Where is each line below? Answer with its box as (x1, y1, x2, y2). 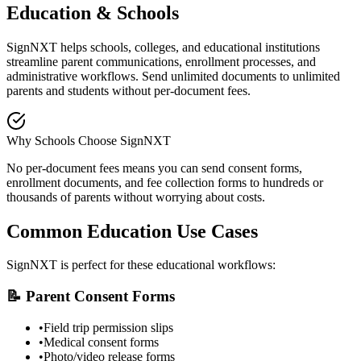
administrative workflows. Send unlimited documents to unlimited (6, 68, 340, 83)
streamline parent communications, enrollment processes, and (6, 54, 316, 68)
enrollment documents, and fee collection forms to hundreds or (6, 175, 323, 189)
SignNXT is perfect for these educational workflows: (6, 258, 276, 272)
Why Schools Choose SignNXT (6, 133, 171, 147)
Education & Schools (6, 2, 179, 23)
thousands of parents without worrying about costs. (6, 189, 265, 204)
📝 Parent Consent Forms (6, 288, 175, 305)
